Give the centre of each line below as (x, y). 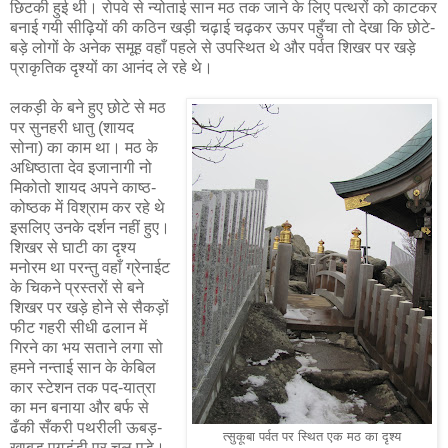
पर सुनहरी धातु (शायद (72, 127)
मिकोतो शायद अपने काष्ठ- (83, 187)
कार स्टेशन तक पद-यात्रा (83, 387)
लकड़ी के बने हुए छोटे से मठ (88, 107)
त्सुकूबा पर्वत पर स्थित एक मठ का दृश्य (312, 436)
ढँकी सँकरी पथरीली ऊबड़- (86, 427)
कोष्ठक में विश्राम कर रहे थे (87, 207)
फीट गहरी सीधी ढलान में (78, 327)
